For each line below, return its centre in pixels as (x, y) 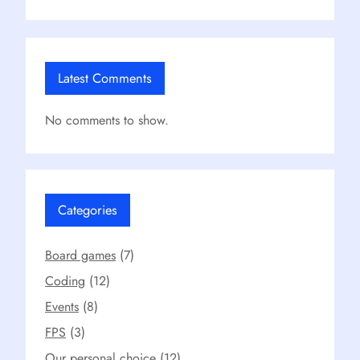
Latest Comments (105, 78)
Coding (65, 280)
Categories (88, 209)
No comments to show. (107, 120)
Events (62, 306)
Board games (80, 255)
